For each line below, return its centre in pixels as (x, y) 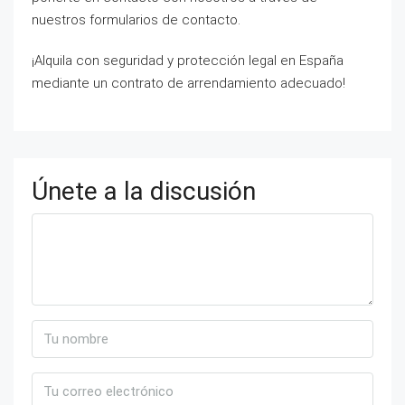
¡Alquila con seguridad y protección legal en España (188, 61)
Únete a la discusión (144, 191)
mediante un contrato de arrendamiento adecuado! (188, 83)
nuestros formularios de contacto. (136, 20)
